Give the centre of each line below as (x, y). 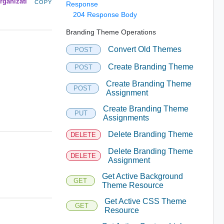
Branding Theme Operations (111, 32)
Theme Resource (132, 185)
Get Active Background (142, 176)
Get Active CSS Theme (146, 201)
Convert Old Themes (144, 49)
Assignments (126, 117)
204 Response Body (105, 14)
